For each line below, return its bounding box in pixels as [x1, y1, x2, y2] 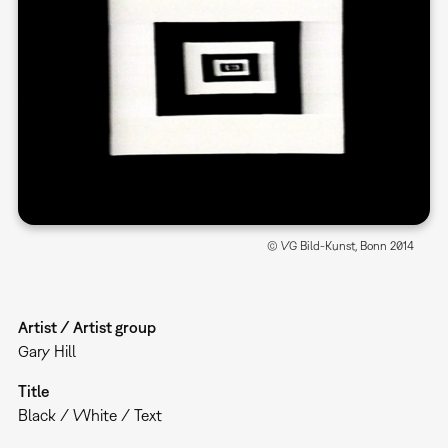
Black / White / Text [17, 406, 162, 425]
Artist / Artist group [17, 318, 156, 337]
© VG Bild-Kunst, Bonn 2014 [267, 239, 415, 254]
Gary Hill [17, 342, 76, 361]
